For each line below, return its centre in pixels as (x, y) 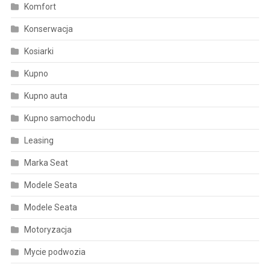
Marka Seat (46, 162)
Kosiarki (39, 51)
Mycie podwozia (55, 252)
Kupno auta (46, 96)
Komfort (40, 6)
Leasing (39, 140)
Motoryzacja (48, 229)
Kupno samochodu (59, 118)
